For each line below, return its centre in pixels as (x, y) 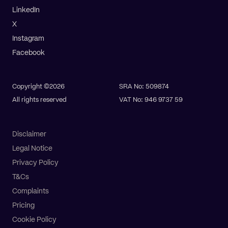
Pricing (23, 206)
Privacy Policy (35, 163)
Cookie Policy (34, 220)
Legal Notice (32, 149)
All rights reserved (39, 100)
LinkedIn (26, 10)
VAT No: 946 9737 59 (151, 100)
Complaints (31, 192)
